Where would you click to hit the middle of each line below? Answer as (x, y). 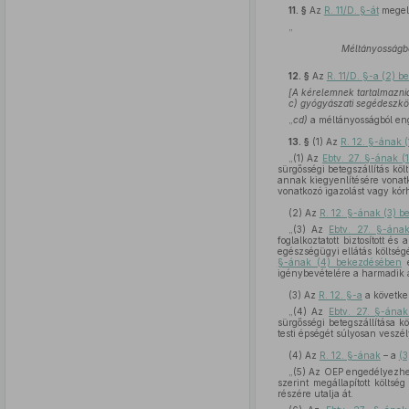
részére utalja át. (315, 393)
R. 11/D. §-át (351, 10)
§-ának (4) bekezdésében (339, 262)
